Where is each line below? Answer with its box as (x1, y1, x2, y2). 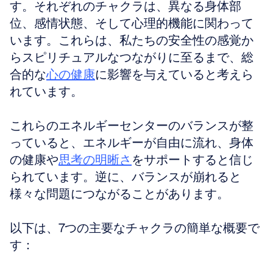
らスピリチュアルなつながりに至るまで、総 (10, 49, 253, 65)
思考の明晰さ (58, 152, 132, 168)
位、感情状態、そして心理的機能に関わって (10, 15, 253, 31)
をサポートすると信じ (132, 152, 253, 168)
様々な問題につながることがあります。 (10, 186, 229, 202)
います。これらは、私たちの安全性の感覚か (10, 32, 253, 48)
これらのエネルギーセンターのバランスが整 (10, 118, 253, 133)
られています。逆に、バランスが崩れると (10, 169, 241, 185)
